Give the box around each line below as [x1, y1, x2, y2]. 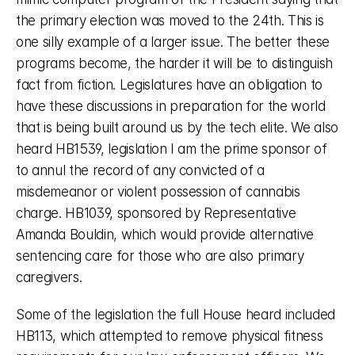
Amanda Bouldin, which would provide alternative [16, 227, 315, 242]
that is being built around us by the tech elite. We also [16, 120, 338, 136]
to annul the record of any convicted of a [16, 162, 265, 178]
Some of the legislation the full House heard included [16, 307, 335, 323]
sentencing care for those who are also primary [16, 248, 304, 264]
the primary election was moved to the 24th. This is [16, 13, 324, 29]
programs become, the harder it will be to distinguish [16, 55, 333, 71]
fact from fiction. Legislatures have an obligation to [16, 77, 323, 93]
